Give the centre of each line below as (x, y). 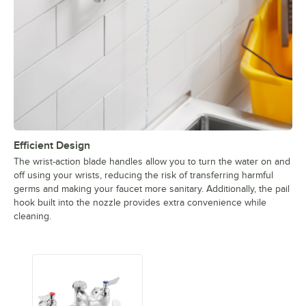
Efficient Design (52, 146)
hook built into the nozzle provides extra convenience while (140, 203)
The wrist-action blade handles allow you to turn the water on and (152, 162)
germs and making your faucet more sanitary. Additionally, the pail (152, 189)
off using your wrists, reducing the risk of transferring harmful (143, 176)
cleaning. (32, 217)
